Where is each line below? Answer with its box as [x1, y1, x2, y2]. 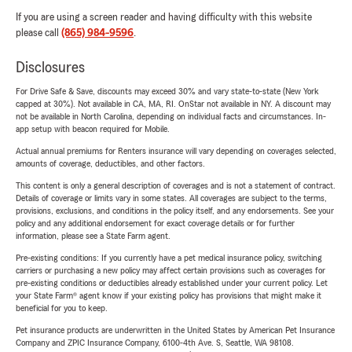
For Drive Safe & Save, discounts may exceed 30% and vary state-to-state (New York [16, 86, 319, 97]
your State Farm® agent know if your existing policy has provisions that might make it [16, 291, 321, 301]
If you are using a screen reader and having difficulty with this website [16, 12, 312, 24]
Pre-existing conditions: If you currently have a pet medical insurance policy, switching [16, 253, 322, 263]
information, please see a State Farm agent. [16, 231, 170, 241]
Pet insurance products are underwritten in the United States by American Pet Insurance [16, 325, 335, 335]
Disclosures [16, 60, 85, 76]
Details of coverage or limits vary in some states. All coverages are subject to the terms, [16, 193, 327, 203]
